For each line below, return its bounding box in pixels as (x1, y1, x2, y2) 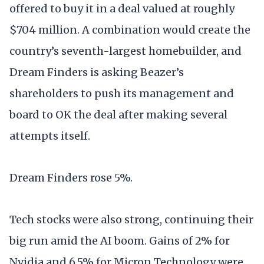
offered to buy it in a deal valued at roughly (9, 1, 235, 15)
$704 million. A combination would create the (9, 22, 250, 37)
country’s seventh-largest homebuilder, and (9, 44, 242, 58)
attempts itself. (9, 128, 90, 143)
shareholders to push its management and (9, 86, 234, 100)
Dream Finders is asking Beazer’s (9, 65, 184, 79)
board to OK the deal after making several (9, 107, 227, 121)
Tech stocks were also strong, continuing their (9, 213, 253, 227)
